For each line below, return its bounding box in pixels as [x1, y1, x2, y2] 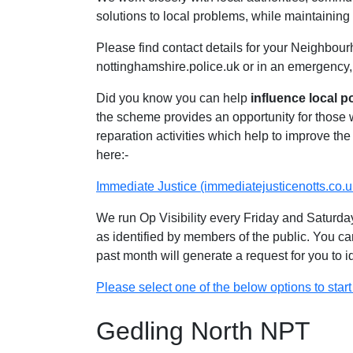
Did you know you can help [96, 91, 251, 105]
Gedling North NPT [96, 316, 310, 345]
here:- [96, 147, 135, 162]
